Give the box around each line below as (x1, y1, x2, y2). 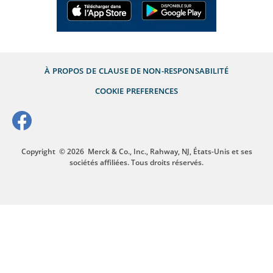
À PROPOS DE (44, 65, 96, 76)
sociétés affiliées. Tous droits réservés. (69, 157, 204, 168)
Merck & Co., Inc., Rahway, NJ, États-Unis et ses (87, 146, 252, 157)
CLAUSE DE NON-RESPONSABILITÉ (98, 65, 229, 76)
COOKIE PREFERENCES (94, 85, 179, 96)
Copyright (21, 146, 55, 157)
